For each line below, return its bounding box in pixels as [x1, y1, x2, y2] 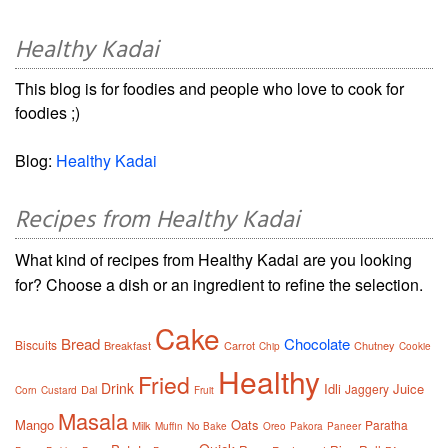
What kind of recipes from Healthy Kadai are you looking [15, 248, 412, 272]
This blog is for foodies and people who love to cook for [15, 77, 404, 101]
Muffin [155, 419, 183, 434]
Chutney [354, 337, 395, 354]
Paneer [327, 419, 361, 434]
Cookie [399, 339, 431, 354]
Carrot [224, 337, 255, 354]
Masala [58, 405, 128, 437]
